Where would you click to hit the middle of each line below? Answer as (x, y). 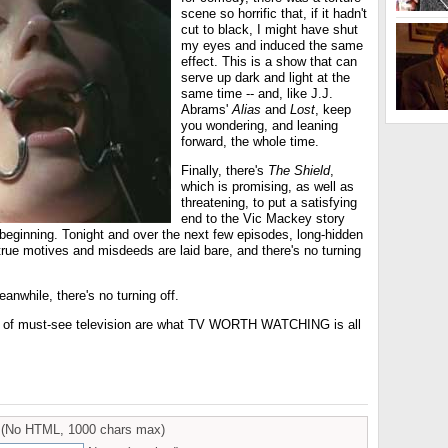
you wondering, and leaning (259, 125)
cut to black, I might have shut (269, 29)
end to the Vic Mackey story (263, 218)
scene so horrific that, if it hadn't (274, 13)
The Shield (299, 170)
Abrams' (206, 109)
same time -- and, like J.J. (257, 93)
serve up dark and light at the (265, 77)
